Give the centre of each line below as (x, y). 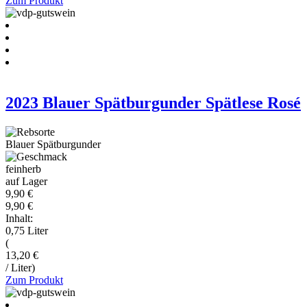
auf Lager (26, 182)
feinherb (23, 169)
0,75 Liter (27, 231)
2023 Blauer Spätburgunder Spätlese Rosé (153, 103)
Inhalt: (19, 219)
